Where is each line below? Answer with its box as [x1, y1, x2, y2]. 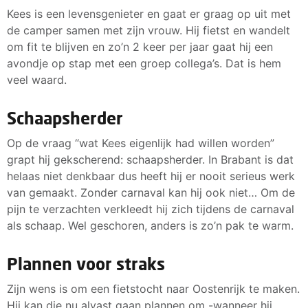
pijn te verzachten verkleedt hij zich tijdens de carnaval [7, 202, 294, 217]
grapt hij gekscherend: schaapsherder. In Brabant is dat [7, 153, 294, 167]
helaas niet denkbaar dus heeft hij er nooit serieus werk [7, 169, 295, 184]
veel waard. [7, 73, 67, 87]
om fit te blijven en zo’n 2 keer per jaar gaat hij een [7, 40, 273, 54]
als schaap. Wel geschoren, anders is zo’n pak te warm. [7, 219, 294, 233]
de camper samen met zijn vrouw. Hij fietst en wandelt [7, 23, 290, 38]
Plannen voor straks [7, 254, 165, 274]
